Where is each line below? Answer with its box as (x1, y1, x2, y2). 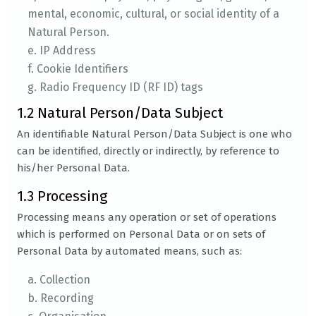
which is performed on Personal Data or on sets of (17, 228, 265, 241)
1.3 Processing (17, 188, 107, 205)
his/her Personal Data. (17, 162, 130, 174)
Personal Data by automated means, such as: (17, 245, 242, 257)
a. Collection (28, 273, 90, 286)
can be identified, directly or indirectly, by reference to (17, 145, 279, 157)
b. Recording (28, 291, 94, 305)
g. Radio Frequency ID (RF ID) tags (28, 80, 203, 94)
